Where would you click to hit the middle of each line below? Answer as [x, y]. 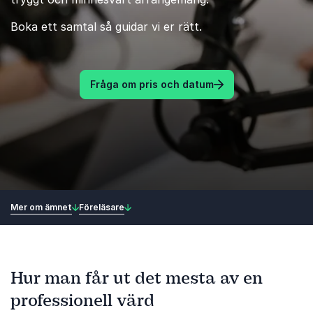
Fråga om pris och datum [152, 84]
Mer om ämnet [41, 207]
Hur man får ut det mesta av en [137, 278]
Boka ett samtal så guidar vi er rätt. [106, 27]
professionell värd [82, 300]
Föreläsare [102, 207]
